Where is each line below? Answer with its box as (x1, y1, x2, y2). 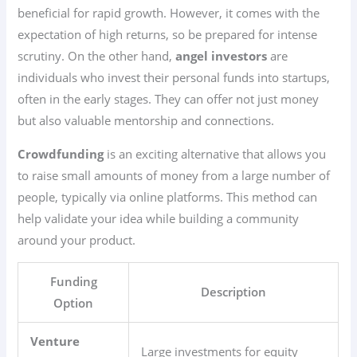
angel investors (175, 48, 268, 65)
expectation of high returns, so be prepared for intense (18, 26, 318, 43)
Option (53, 295, 94, 312)
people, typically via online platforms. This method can (18, 188, 318, 205)
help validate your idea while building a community (18, 210, 300, 226)
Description (201, 284, 267, 300)
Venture (30, 333, 80, 350)
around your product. (18, 231, 136, 248)
